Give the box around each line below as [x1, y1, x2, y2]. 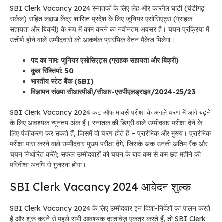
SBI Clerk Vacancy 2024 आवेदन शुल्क [10, 180, 191, 194]
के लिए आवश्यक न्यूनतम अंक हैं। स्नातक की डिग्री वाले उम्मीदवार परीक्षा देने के [10, 118, 202, 128]
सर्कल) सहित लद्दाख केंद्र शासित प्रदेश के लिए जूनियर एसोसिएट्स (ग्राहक [10, 14, 192, 24]
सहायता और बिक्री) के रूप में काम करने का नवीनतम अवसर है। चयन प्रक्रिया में [10, 25, 209, 34]
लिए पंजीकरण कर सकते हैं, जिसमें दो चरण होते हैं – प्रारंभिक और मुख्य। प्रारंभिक [10, 129, 211, 138]
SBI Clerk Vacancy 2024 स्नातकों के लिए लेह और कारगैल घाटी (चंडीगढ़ [10, 4, 205, 13]
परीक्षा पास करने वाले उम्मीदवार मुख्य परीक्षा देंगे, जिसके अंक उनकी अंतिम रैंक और [10, 139, 208, 149]
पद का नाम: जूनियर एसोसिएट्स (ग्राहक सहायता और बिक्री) [31, 56, 179, 65]
